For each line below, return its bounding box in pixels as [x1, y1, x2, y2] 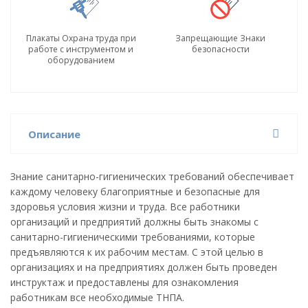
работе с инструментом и [28, 43, 133, 55]
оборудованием [47, 54, 115, 66]
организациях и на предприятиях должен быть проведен [10, 261, 277, 274]
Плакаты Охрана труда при [25, 32, 136, 44]
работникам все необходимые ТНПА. [10, 291, 184, 304]
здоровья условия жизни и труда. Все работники [10, 200, 240, 213]
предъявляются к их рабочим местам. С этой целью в [10, 245, 263, 258]
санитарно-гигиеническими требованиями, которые [10, 230, 255, 243]
